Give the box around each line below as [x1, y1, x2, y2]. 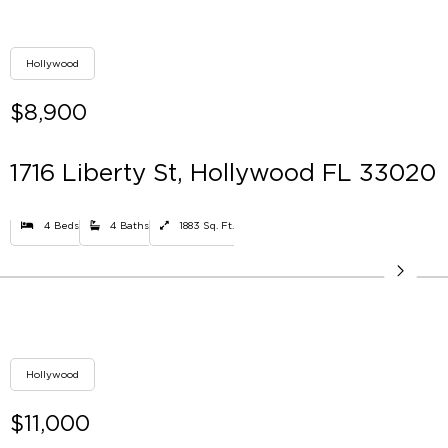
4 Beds [44, 220, 79, 232]
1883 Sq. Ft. [179, 220, 234, 232]
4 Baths [110, 220, 149, 232]
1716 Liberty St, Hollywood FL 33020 [10, 159, 436, 186]
